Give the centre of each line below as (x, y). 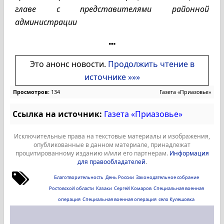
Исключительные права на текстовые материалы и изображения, (112, 136)
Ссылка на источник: (57, 114)
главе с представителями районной (112, 9)
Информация (189, 153)
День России (119, 177)
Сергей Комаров (132, 188)
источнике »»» (112, 77)
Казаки (104, 188)
